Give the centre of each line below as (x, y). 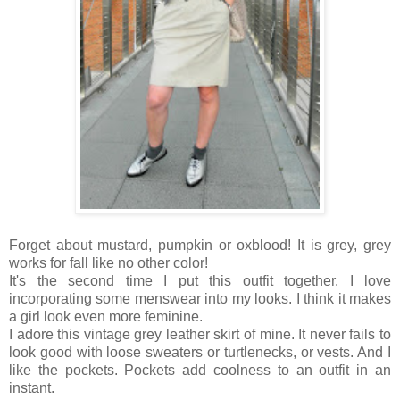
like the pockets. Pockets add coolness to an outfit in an (200, 371)
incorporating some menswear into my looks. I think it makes (200, 299)
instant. (32, 388)
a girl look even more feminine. (106, 317)
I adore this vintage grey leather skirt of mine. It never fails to (200, 335)
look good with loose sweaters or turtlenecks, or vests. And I (200, 353)
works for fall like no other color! (108, 263)
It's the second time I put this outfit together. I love (200, 281)
